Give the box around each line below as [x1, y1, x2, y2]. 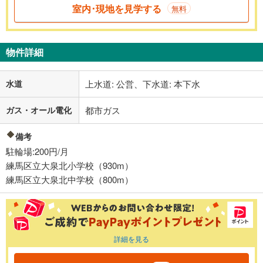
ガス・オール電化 [6, 104, 72, 116]
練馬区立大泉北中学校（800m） [6, 173, 133, 186]
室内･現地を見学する [72, 1, 161, 15]
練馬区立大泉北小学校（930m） [6, 159, 133, 172]
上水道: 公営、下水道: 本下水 [85, 77, 200, 90]
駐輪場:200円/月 [6, 145, 69, 158]
